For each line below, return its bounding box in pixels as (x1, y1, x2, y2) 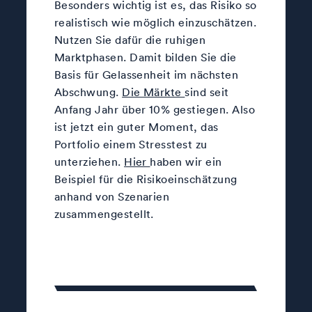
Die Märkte (122, 84, 185, 99)
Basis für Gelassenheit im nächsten (54, 67, 239, 81)
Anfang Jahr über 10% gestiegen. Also (54, 102, 256, 116)
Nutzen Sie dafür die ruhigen (54, 32, 206, 47)
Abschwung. (54, 84, 123, 99)
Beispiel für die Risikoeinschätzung (54, 171, 237, 186)
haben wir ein (150, 154, 222, 169)
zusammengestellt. (54, 206, 154, 221)
